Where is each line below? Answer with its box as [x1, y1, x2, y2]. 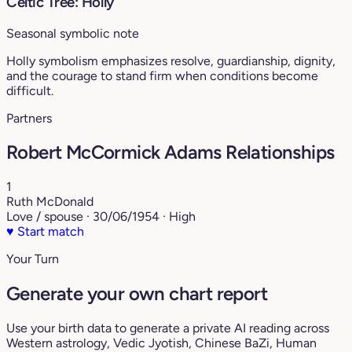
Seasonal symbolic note [6, 25, 139, 41]
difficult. [6, 82, 53, 98]
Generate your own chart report [6, 282, 267, 306]
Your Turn [6, 251, 59, 267]
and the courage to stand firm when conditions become [6, 68, 318, 83]
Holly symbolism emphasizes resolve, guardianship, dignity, [6, 53, 335, 68]
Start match [14, 224, 84, 240]
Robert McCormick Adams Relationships [6, 141, 335, 164]
